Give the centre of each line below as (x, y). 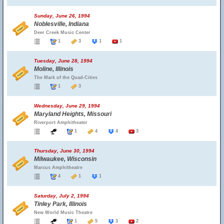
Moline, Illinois (54, 69)
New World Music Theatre (63, 212)
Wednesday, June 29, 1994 (67, 106)
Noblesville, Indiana (61, 24)
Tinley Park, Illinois (60, 204)
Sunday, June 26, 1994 (62, 16)
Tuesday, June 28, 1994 (63, 61)
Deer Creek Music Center (62, 32)
